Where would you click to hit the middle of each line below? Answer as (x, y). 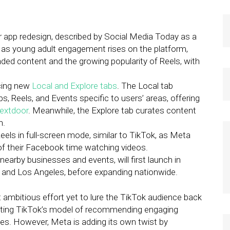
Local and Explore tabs (73, 86)
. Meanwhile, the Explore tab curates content (112, 110)
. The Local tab (145, 86)
